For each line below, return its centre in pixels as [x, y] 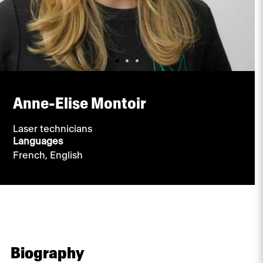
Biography [47, 253]
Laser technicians [52, 129]
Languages [38, 141]
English [66, 155]
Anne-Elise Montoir [79, 104]
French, [31, 155]
